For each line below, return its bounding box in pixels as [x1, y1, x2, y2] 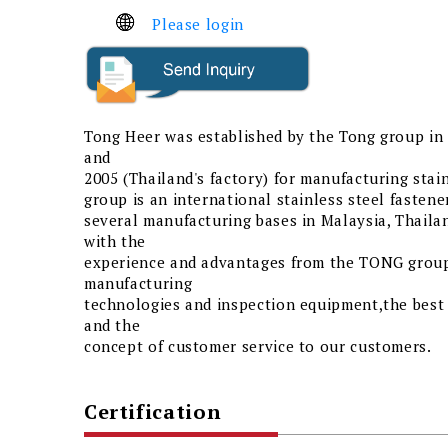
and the [83, 314, 141, 335]
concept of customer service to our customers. [83, 335, 432, 356]
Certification [83, 398, 222, 426]
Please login [152, 14, 244, 35]
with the [83, 230, 146, 251]
